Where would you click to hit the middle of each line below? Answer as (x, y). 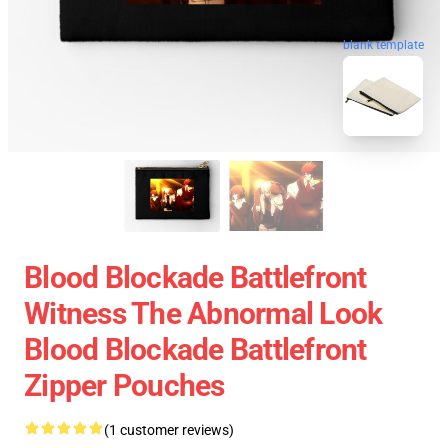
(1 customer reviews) (169, 430)
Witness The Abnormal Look (203, 313)
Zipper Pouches (124, 385)
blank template (383, 44)
